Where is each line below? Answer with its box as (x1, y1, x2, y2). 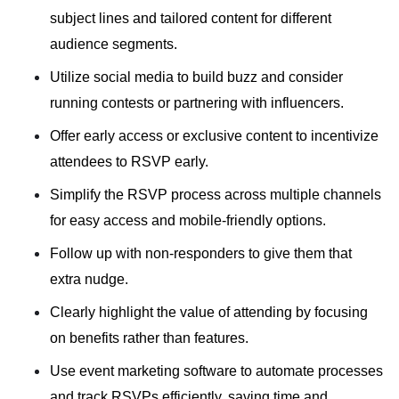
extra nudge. (50, 271, 128, 287)
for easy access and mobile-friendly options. (50, 212, 326, 228)
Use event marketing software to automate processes (50, 362, 383, 379)
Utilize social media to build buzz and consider (50, 69, 343, 85)
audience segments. (50, 36, 177, 52)
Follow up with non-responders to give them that (50, 245, 352, 261)
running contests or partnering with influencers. (50, 94, 344, 110)
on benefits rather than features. (50, 330, 248, 346)
